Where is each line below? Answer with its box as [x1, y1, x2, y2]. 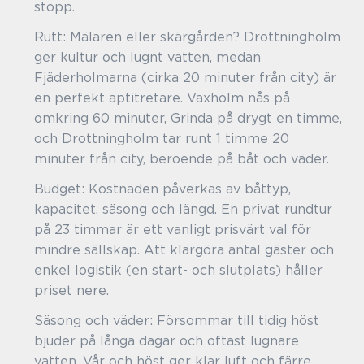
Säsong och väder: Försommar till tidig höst [34, 312, 319, 328]
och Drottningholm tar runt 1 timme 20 [34, 130, 289, 146]
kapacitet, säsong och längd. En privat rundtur [34, 201, 332, 217]
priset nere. [34, 282, 109, 298]
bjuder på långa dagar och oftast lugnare [34, 332, 299, 349]
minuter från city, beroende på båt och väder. [34, 150, 329, 167]
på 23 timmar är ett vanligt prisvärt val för [34, 221, 311, 237]
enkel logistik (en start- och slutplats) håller [34, 262, 323, 278]
